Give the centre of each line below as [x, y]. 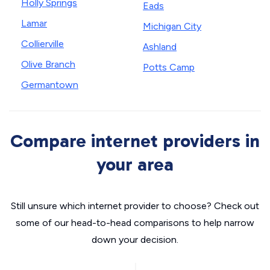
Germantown [50, 85]
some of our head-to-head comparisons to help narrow [135, 223]
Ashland [160, 47]
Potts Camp [169, 67]
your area [135, 165]
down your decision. [135, 240]
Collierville [42, 44]
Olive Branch [48, 64]
